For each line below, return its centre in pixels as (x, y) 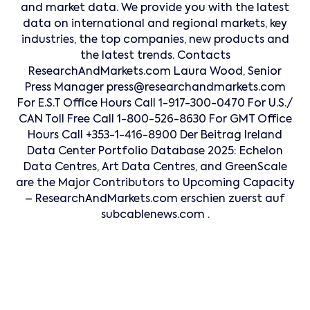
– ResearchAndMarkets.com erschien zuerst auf (155, 200)
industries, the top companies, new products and (155, 40)
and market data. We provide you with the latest (155, 9)
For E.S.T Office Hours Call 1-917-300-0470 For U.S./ (155, 104)
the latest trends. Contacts (155, 56)
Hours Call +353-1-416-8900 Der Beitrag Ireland (155, 136)
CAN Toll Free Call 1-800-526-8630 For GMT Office (155, 120)
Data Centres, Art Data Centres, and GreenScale (155, 168)
